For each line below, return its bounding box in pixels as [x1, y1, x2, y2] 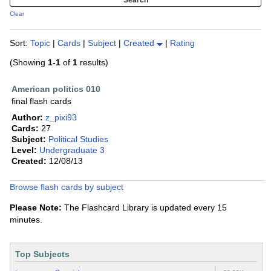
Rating [170, 38, 195, 48]
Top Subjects [15, 249, 70, 260]
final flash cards [11, 96, 71, 106]
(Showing [10, 57, 48, 68]
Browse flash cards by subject [10, 182, 123, 192]
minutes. [10, 215, 42, 225]
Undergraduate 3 [39, 145, 105, 155]
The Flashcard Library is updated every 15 [62, 203, 227, 213]
